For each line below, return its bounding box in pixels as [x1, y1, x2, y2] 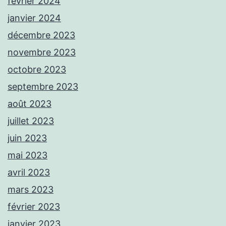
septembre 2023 [8, 81, 78, 92]
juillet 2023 [8, 116, 54, 127]
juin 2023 [8, 133, 47, 144]
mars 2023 [8, 184, 53, 195]
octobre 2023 [8, 64, 66, 75]
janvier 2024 [8, 13, 61, 24]
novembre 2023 [8, 47, 76, 58]
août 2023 [8, 98, 51, 109]
